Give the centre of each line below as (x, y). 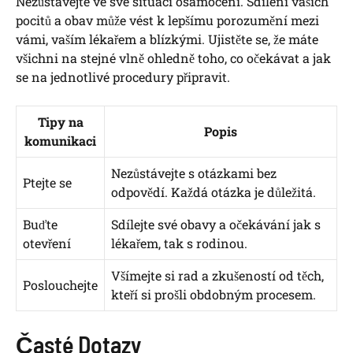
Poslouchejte (60, 285)
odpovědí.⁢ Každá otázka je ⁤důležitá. (214, 192)
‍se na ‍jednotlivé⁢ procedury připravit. (123, 77)
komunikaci (60, 141)
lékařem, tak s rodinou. (179, 243)
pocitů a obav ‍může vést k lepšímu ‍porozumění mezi (167, 20)
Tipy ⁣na (60, 122)
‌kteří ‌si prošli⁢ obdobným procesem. (214, 295)
